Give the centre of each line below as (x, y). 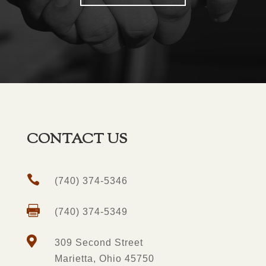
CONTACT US (77, 140)
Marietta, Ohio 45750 (104, 259)
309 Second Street (99, 243)
